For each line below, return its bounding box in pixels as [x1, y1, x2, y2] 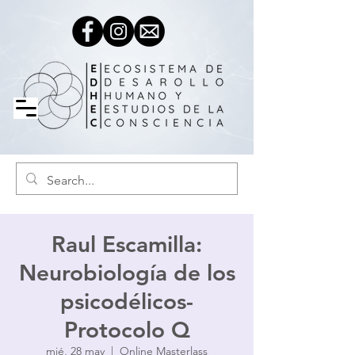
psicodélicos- [60, 288, 193, 315]
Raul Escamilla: [52, 231, 202, 258]
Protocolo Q [63, 316, 190, 343]
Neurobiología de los [18, 259, 235, 286]
